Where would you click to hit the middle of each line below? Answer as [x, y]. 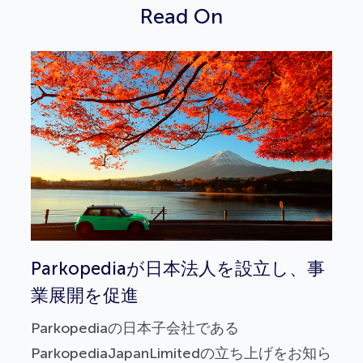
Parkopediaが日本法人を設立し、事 [178, 269]
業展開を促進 [85, 296]
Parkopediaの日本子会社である [135, 329]
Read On [181, 16]
